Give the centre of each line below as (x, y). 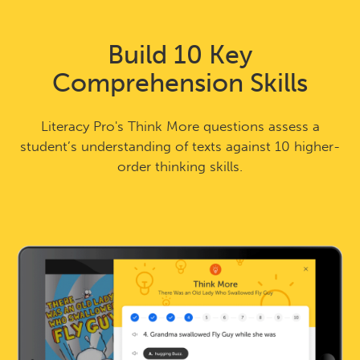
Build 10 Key (180, 54)
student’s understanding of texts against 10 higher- (180, 146)
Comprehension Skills (180, 82)
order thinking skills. (180, 166)
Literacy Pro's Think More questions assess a (180, 126)
